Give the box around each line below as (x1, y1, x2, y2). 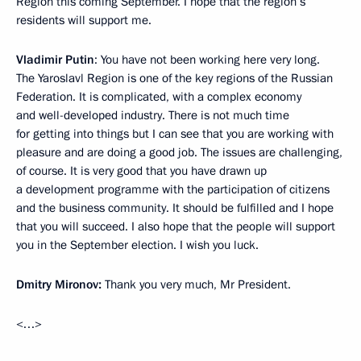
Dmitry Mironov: (16, 276, 105, 293)
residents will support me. (16, 12, 151, 28)
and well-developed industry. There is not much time (16, 107, 289, 123)
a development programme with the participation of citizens (16, 181, 330, 197)
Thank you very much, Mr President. (105, 276, 291, 293)
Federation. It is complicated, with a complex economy (16, 89, 301, 105)
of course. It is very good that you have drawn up (16, 163, 267, 179)
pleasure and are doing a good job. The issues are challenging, (16, 144, 342, 160)
